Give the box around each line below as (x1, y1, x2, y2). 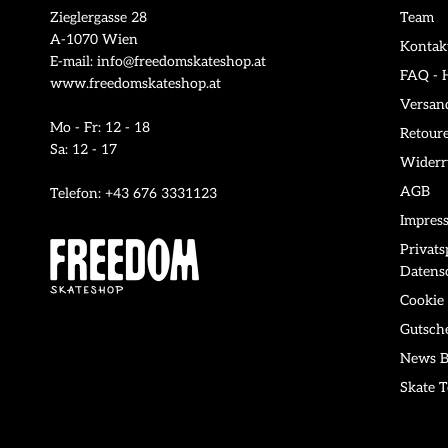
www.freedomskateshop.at (50, 75, 221, 93)
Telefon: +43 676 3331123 (50, 185, 217, 203)
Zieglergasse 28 (50, 9, 147, 27)
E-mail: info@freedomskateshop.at (50, 53, 266, 71)
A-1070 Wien (50, 31, 138, 49)
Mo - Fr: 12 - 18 (50, 119, 150, 137)
